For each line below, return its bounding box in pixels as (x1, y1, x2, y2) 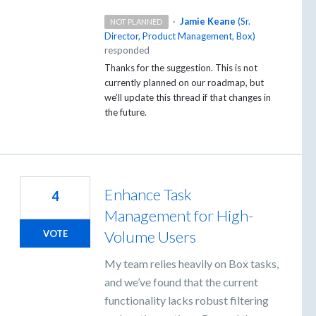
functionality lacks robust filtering (104, 293, 269, 307)
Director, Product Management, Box (104, 30, 253, 42)
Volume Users (104, 226, 196, 246)
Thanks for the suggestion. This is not (104, 61, 257, 73)
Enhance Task (104, 184, 192, 204)
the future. (104, 106, 147, 118)
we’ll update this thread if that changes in (104, 91, 271, 103)
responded (104, 44, 150, 56)
